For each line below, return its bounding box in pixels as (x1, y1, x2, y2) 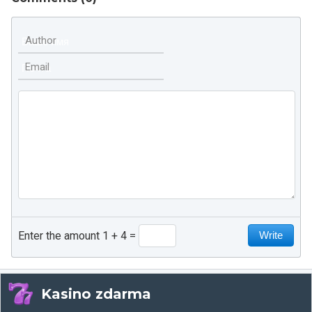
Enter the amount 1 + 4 (18, 229, 127, 242)
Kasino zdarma (41, 286, 151, 302)
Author (25, 34, 56, 47)
